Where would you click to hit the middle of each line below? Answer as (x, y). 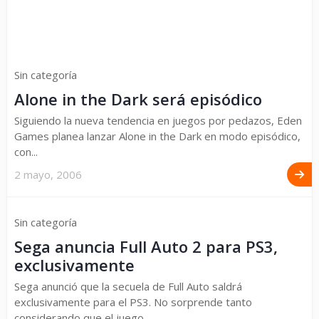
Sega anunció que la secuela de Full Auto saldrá (128, 286)
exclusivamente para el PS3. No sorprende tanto (133, 302)
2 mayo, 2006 (48, 174)
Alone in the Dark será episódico (138, 99)
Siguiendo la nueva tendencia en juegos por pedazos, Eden (158, 120)
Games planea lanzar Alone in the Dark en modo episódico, (157, 136)
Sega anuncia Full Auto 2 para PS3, (146, 246)
